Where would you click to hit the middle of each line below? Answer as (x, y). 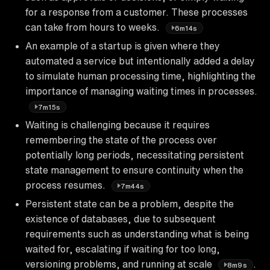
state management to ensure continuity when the (134, 170)
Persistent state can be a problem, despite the (130, 203)
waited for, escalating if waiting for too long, (123, 249)
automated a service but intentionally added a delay (140, 61)
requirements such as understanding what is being (137, 234)
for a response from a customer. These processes (137, 12)
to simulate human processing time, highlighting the (140, 76)
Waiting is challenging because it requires (118, 124)
